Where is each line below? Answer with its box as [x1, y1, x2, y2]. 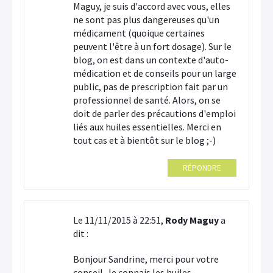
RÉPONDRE [183, 163, 221, 173]
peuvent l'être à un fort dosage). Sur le [73, 40, 232, 52]
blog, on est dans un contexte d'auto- [73, 54, 229, 66]
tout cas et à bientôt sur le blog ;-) [73, 134, 216, 146]
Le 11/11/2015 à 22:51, [73, 214, 165, 226]
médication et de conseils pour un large [73, 67, 236, 79]
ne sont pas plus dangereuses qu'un [73, 13, 219, 26]
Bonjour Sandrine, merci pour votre [73, 253, 219, 265]
